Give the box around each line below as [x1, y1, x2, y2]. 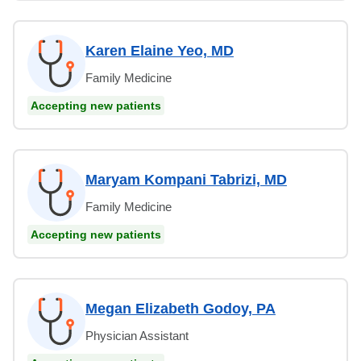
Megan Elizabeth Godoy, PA [85, 300, 276, 317]
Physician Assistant [85, 328, 189, 342]
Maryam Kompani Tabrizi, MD [85, 171, 287, 188]
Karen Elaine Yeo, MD [85, 42, 234, 59]
